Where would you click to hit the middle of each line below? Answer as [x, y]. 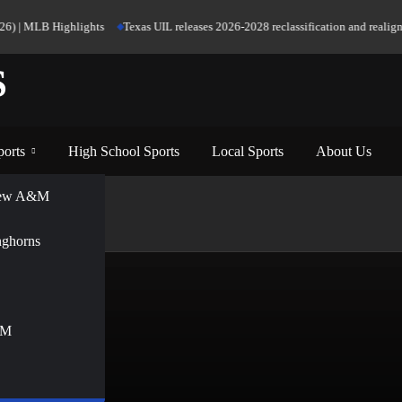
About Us [344, 151]
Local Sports [248, 151]
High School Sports [124, 151]
